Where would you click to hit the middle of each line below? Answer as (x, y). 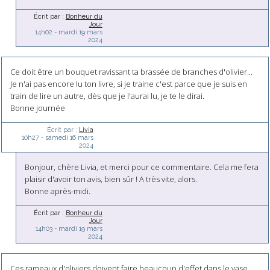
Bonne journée (37, 108)
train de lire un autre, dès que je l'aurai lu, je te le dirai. (107, 96)
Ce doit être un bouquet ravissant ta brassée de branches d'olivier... (131, 72)
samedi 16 (60, 138)
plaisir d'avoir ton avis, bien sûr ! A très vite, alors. (111, 179)
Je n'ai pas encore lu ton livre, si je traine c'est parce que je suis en (128, 84)
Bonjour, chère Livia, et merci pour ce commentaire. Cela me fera (142, 167)
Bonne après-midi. (58, 191)
